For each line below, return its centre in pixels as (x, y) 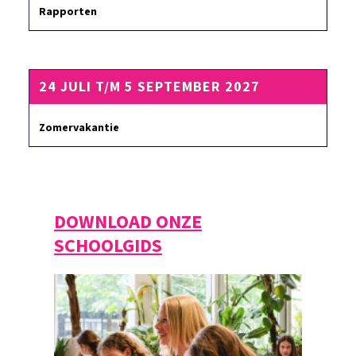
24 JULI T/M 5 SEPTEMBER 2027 (149, 87)
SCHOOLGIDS (108, 246)
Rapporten (68, 12)
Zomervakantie (79, 128)
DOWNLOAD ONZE (128, 222)
